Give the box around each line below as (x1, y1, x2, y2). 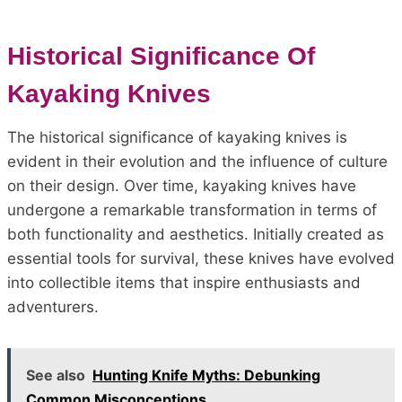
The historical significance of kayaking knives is (7, 128, 347, 146)
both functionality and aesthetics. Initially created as (7, 225, 384, 243)
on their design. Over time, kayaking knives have (7, 177, 356, 195)
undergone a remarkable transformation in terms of (7, 201, 377, 219)
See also (26, 366, 85, 384)
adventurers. (7, 298, 99, 316)
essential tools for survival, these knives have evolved (7, 249, 395, 267)
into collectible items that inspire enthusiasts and (7, 274, 361, 292)
